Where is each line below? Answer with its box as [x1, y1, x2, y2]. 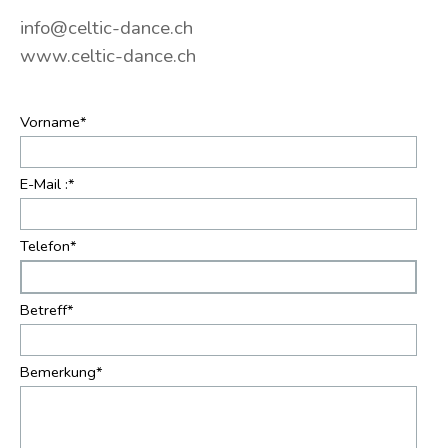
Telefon [20, 236, 70, 256]
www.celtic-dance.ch [20, 43, 196, 69]
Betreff [20, 300, 67, 320]
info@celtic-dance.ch [20, 15, 193, 41]
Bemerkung [20, 362, 96, 382]
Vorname [20, 112, 80, 132]
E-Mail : [20, 174, 68, 194]
